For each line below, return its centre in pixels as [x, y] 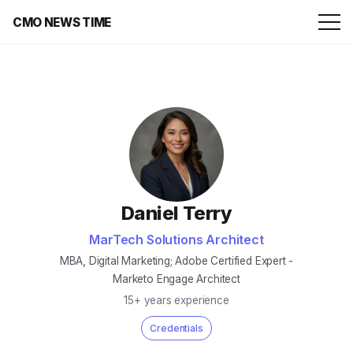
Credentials [176, 328]
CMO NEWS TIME [62, 22]
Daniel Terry [176, 213]
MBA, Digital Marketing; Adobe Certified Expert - [176, 261]
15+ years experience [176, 300]
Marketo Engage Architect [176, 279]
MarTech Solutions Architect [176, 240]
